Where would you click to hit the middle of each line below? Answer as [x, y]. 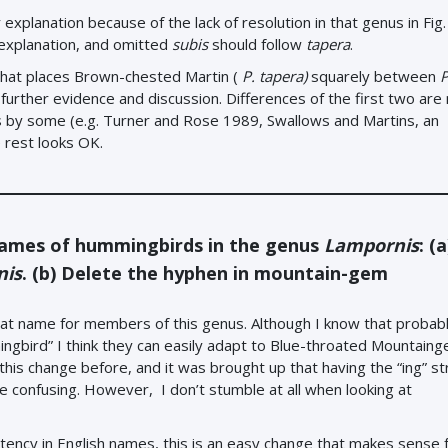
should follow [257, 44]
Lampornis [371, 245]
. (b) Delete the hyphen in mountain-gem [205, 273]
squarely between [373, 76]
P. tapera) [274, 76]
